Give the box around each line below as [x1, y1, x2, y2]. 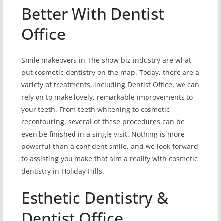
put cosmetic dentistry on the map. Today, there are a [21, 67, 199, 77]
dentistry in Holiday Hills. [21, 166, 104, 176]
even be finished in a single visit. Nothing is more [21, 129, 184, 139]
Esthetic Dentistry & [21, 186, 168, 208]
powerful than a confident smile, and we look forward [21, 141, 198, 151]
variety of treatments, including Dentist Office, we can [21, 79, 199, 89]
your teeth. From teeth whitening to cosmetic [21, 104, 170, 114]
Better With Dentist [21, 2, 164, 24]
